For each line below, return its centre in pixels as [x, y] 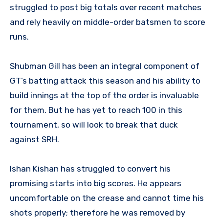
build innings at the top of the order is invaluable [104, 95]
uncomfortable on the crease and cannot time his [107, 198]
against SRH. [34, 139]
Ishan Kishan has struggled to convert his [90, 168]
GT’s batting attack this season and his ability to [105, 80]
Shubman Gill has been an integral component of [105, 66]
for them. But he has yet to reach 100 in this [96, 110]
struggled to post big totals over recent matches [106, 7]
